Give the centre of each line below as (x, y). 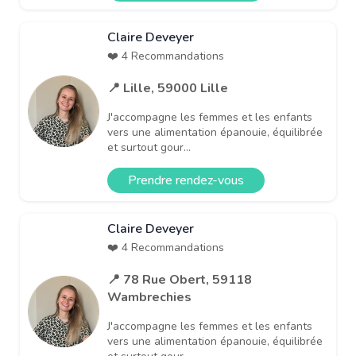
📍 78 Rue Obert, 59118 (180, 279)
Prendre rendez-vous (186, 180)
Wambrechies (149, 297)
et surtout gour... (149, 147)
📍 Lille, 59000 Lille (168, 88)
